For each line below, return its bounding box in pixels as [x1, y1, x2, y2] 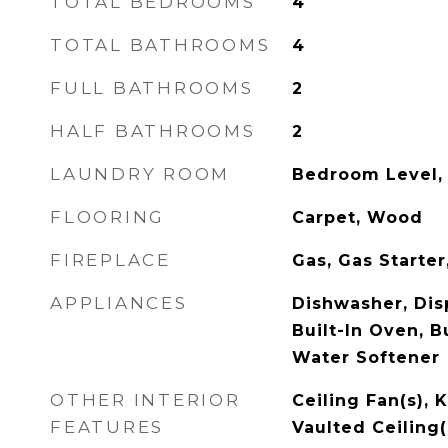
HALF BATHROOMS [50, 121, 256, 141]
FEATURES [50, 417, 164, 437]
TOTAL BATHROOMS [50, 35, 271, 55]
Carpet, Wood [291, 208, 423, 227]
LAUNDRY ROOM [50, 164, 230, 184]
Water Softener [291, 348, 440, 367]
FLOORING [50, 207, 165, 227]
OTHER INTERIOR [50, 390, 241, 410]
